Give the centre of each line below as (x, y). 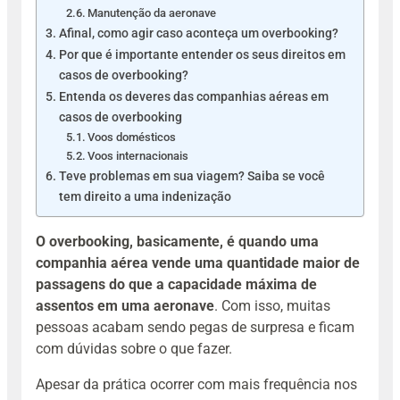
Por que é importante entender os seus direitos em (202, 55)
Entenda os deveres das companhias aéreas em (193, 97)
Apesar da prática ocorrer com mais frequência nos (196, 385)
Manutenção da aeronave (152, 13)
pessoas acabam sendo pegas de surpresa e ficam (195, 328)
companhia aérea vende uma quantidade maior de (198, 263)
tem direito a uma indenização (145, 197)
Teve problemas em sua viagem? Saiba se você (192, 177)
